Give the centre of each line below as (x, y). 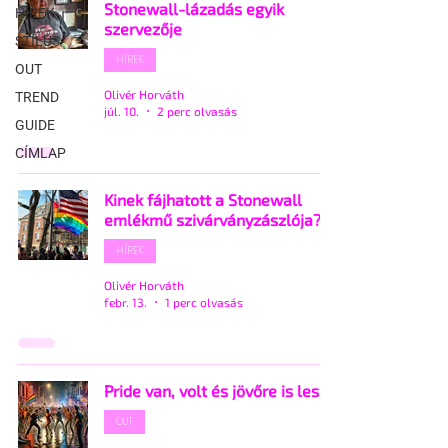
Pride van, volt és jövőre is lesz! (217, 390)
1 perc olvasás (204, 301)
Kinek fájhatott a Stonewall (203, 199)
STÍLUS (37, 41)
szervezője (143, 28)
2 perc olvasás (197, 110)
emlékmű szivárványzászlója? (212, 219)
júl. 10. (121, 110)
